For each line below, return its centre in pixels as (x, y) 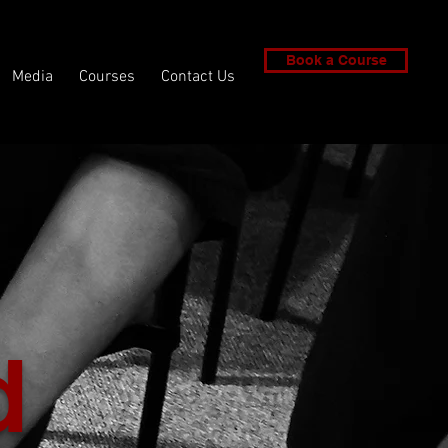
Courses (107, 77)
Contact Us (198, 77)
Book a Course (336, 60)
